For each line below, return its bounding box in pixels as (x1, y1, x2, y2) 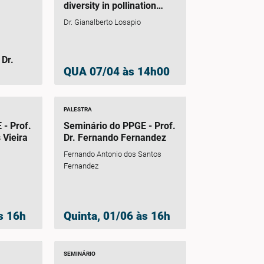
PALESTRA (63, 106, 92, 113)
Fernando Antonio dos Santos (63, 150, 161, 159)
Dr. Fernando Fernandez (63, 132, 166, 144)
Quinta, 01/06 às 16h (63, 209, 170, 223)
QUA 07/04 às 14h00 (63, 65, 170, 79)
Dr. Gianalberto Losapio (63, 18, 141, 27)
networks (63, 12, 103, 23)
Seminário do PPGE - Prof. (63, 120, 176, 132)
